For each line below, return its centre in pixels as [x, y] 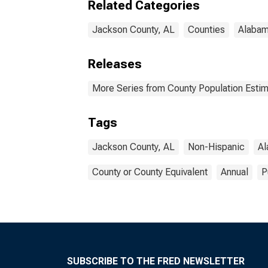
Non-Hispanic [216, 147]
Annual [234, 172]
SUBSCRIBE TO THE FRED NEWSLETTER [156, 261]
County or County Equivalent [150, 172]
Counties [206, 30]
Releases [115, 64]
